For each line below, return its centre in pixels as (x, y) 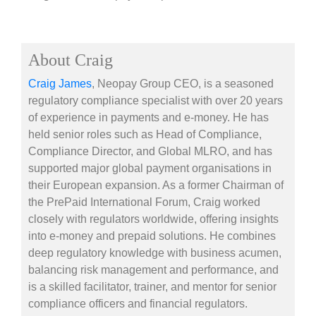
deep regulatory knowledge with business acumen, (155, 253)
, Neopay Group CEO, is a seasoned (183, 84)
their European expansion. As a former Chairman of (156, 186)
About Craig (71, 60)
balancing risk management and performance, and (153, 270)
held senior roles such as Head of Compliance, (145, 135)
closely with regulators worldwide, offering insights (153, 219)
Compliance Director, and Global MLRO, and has (150, 152)
